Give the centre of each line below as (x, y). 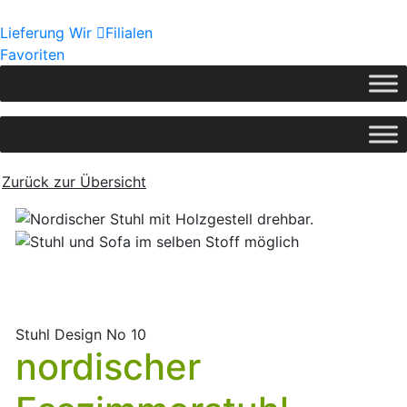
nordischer (108, 367)
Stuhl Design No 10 (81, 335)
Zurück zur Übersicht (74, 182)
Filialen (129, 33)
